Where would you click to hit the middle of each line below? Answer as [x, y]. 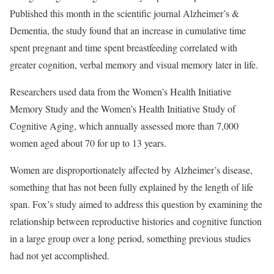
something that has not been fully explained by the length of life [131, 187]
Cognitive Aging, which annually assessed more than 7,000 [124, 126]
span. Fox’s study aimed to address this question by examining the [136, 204]
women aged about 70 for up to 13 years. [88, 143]
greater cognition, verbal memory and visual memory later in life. [135, 65]
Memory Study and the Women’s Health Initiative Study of [123, 109]
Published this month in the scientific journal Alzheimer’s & [124, 13]
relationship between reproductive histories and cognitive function [136, 221]
